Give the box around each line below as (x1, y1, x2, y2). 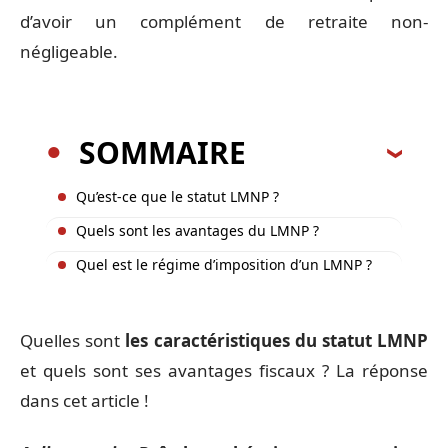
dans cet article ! (20, 389, 149, 412)
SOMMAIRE (79, 131, 246, 173)
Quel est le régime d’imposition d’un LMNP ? (76, 254, 372, 274)
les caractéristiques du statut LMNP (125, 329, 429, 352)
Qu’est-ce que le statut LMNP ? (76, 186, 279, 206)
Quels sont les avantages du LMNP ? (76, 220, 319, 240)
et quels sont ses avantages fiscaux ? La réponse (20, 359, 428, 382)
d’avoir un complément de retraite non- (20, 10, 428, 33)
